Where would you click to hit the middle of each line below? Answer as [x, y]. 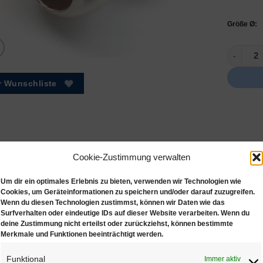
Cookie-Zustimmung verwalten [131, 157]
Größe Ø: [242, 24]
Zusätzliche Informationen [85, 211]
